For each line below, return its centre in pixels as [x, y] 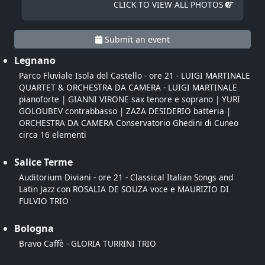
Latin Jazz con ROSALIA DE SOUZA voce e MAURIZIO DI [124, 189]
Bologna [34, 228]
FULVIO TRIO [44, 201]
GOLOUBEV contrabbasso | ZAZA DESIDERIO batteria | [125, 111]
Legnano [35, 60]
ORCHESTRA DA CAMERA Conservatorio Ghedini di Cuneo [129, 122]
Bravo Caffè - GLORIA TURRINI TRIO [88, 243]
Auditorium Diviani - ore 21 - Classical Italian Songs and [126, 177]
